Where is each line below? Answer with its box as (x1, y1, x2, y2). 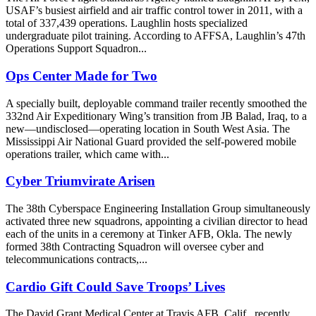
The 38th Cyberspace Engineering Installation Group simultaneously (6, 202, 310, 214)
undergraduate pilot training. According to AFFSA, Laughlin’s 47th (6, 30, 305, 42)
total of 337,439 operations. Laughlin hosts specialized (6, 17, 248, 30)
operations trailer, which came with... (6, 147, 169, 160)
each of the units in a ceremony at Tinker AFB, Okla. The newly (6, 227, 292, 240)
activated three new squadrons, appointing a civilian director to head (6, 214, 308, 227)
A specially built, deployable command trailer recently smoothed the (6, 97, 307, 109)
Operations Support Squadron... (6, 42, 147, 55)
